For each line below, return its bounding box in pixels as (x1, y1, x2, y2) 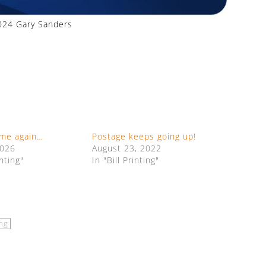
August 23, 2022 (91, 142, 161, 154)
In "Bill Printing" (91, 154, 159, 166)
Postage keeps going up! (91, 130, 196, 142)
